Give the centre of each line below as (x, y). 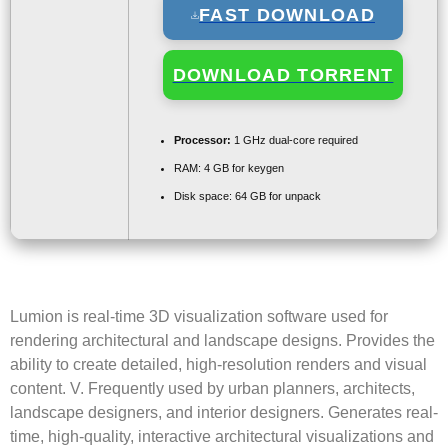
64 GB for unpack (276, 196)
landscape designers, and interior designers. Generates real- (224, 412)
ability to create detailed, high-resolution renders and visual (218, 364)
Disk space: (203, 196)
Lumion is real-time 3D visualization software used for (199, 316)
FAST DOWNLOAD (287, 14)
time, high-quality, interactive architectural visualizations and (222, 436)
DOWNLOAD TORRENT (283, 74)
